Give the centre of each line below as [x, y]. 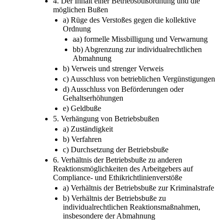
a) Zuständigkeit [88, 129]
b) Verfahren [82, 139]
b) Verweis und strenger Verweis [113, 68]
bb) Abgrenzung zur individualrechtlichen [137, 49]
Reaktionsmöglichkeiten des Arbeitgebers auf [123, 168]
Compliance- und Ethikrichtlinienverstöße [118, 177]
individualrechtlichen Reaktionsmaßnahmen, [132, 207]
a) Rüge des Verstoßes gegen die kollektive [129, 20]
